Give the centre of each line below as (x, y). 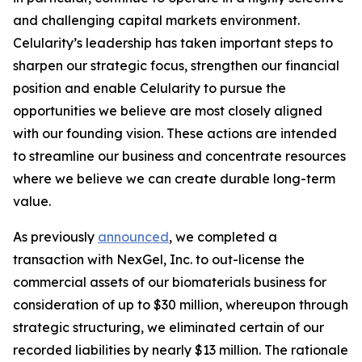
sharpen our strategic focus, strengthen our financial (176, 65)
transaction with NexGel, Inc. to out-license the (159, 259)
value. (32, 201)
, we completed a (223, 237)
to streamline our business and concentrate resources (179, 156)
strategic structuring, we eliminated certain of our (168, 327)
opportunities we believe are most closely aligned (168, 111)
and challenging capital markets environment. (156, 20)
